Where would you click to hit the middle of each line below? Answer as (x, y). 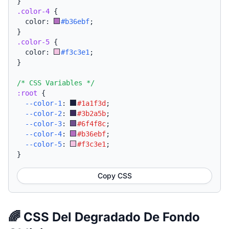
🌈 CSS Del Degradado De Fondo (104, 217)
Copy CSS (114, 176)
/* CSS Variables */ (56, 83)
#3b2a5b (91, 113)
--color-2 (43, 113)
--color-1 (43, 103)
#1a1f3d (91, 103)
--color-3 (43, 124)
